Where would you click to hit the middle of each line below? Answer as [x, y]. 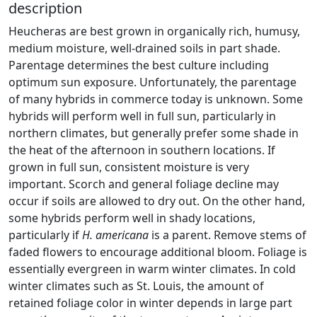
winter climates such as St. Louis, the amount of [136, 286]
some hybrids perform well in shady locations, [132, 218]
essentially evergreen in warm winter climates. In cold [152, 269]
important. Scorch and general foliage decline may [144, 184]
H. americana [115, 235]
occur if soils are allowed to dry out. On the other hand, [157, 201]
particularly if [45, 235]
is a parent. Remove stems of [227, 235]
